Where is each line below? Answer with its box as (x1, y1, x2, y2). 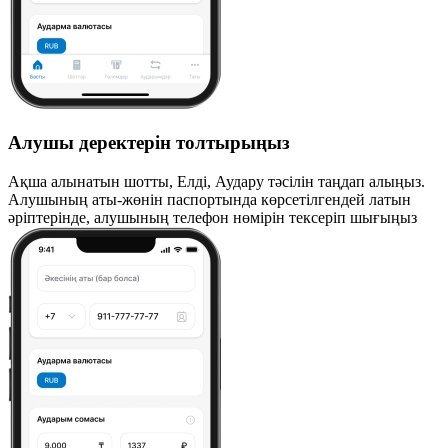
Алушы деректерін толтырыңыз (8, 131, 290, 153)
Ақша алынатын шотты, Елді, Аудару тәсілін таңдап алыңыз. (8, 172, 425, 190)
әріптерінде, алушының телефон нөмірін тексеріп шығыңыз (8, 208, 417, 226)
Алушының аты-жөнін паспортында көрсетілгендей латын (8, 190, 411, 208)
